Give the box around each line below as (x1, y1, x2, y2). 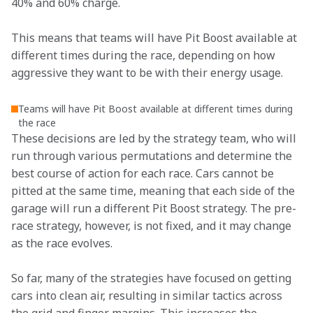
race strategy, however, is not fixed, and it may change (11, 218, 294, 233)
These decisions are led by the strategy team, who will (11, 131, 299, 146)
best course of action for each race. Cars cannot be (11, 166, 277, 181)
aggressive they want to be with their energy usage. (11, 65, 283, 80)
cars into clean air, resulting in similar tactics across (11, 288, 285, 303)
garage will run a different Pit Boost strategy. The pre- (11, 201, 296, 216)
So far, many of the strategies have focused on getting (11, 270, 294, 286)
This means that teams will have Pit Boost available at (11, 30, 300, 45)
